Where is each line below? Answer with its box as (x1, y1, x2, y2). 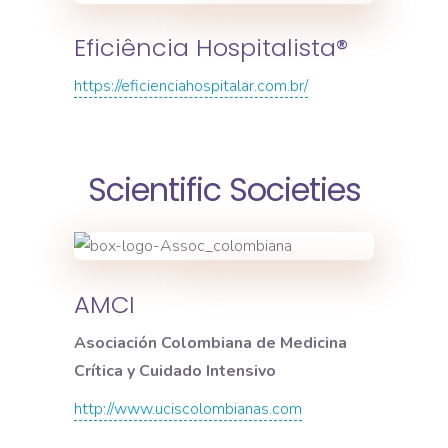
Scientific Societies (87, 167, 361, 213)
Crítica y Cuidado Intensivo (74, 359, 276, 382)
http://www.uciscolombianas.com (74, 397, 302, 420)
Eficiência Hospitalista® (74, 31, 348, 65)
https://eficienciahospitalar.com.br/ (74, 75, 308, 98)
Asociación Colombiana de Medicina (74, 331, 347, 354)
